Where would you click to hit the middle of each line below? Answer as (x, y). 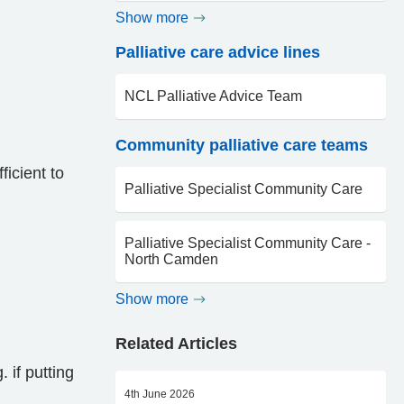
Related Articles (176, 344)
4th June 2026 (160, 394)
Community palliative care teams (242, 145)
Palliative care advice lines (218, 52)
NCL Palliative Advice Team (213, 96)
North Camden (171, 259)
